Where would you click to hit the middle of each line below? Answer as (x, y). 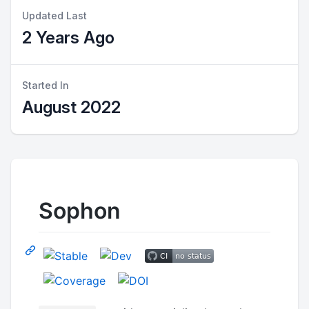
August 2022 (71, 107)
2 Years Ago (68, 38)
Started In (46, 85)
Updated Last (54, 16)
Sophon (80, 211)
